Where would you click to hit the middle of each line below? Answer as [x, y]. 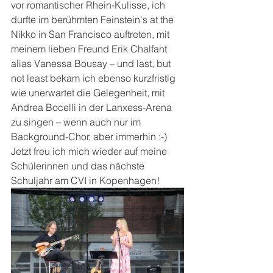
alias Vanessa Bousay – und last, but [92, 63]
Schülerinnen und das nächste [79, 165]
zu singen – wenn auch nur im [77, 122]
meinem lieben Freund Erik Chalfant [90, 48]
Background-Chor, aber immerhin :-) [89, 136]
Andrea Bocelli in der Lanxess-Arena [93, 107]
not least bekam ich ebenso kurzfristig [94, 78]
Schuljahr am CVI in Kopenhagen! [85, 180]
